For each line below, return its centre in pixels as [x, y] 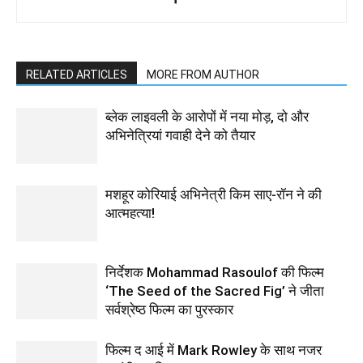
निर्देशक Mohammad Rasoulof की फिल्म [215, 273]
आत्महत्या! [130, 214]
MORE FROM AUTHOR [203, 75]
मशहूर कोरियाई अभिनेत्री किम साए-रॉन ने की [214, 195]
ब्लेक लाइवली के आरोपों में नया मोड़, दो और [207, 117]
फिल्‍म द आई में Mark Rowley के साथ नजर [214, 350]
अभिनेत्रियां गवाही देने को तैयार [180, 136]
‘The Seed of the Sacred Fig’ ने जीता [215, 291]
